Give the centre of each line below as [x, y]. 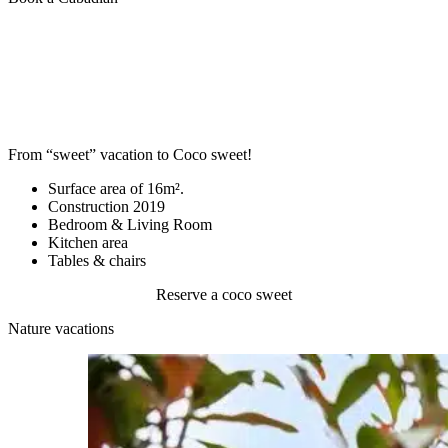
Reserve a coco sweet [224, 295]
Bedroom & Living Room [130, 225]
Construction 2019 [106, 207]
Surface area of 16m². [116, 189]
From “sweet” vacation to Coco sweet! [130, 155]
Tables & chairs [97, 261]
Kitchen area [88, 243]
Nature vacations [61, 329]
